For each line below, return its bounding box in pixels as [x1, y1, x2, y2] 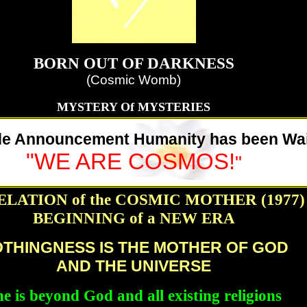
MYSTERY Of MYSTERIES [57, 100, 210, 114]
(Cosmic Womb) [86, 73, 181, 87]
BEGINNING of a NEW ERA [32, 209, 235, 227]
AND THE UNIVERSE [56, 257, 211, 275]
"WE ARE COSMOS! [25, 149, 235, 174]
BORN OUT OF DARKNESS [33, 54, 234, 72]
